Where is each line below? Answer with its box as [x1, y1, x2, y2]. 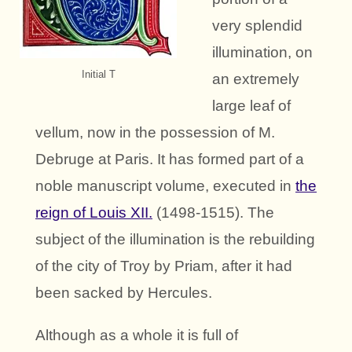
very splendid [212, 17, 302, 35]
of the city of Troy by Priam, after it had [35, 258, 292, 275]
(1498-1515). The [152, 204, 274, 222]
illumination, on [212, 44, 313, 61]
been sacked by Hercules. [35, 284, 212, 302]
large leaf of [212, 97, 291, 115]
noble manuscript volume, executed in [35, 178, 295, 195]
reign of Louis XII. [35, 204, 152, 222]
